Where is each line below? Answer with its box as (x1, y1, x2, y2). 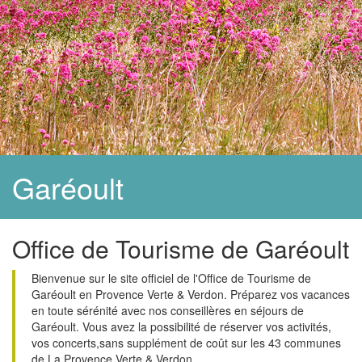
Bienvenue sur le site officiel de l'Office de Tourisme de (32, 270, 311, 286)
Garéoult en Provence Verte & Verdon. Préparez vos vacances (32, 286, 350, 302)
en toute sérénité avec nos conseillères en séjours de (32, 302, 304, 318)
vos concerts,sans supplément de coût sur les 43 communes (32, 335, 341, 351)
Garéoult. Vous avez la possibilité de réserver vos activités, (32, 318, 331, 335)
